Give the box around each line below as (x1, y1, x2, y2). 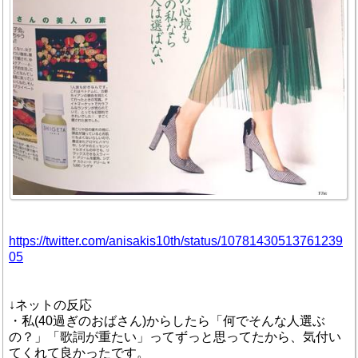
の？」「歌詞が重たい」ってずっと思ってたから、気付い (9, 329, 341, 344)
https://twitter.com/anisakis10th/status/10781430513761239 (9, 233, 343, 248)
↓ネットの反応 (9, 297, 92, 312)
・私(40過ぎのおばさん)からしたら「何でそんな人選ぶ (9, 313, 325, 328)
